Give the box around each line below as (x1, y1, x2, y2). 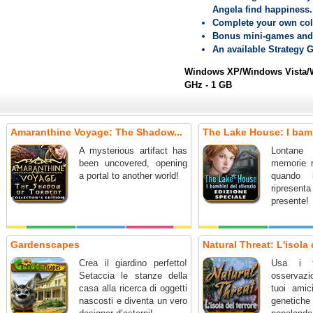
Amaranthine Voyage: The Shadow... (10, 126, 182, 138)
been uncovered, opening (79, 158, 187, 168)
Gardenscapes (10, 239, 80, 250)
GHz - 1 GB (184, 80, 232, 90)
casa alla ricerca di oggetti (79, 283, 187, 293)
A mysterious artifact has (79, 145, 187, 156)
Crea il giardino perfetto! (79, 258, 187, 268)
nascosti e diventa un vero (79, 296, 187, 306)
